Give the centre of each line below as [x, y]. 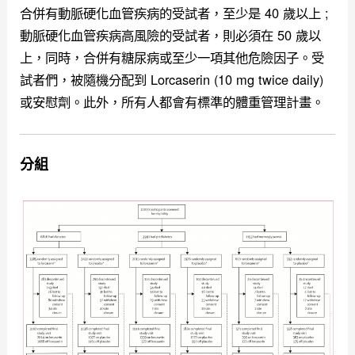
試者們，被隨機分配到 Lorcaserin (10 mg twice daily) [172, 79]
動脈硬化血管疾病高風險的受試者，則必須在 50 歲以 [171, 34]
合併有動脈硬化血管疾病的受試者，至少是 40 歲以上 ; [175, 12]
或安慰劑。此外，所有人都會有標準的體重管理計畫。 [174, 101]
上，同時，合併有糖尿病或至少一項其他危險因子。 [166, 57]
